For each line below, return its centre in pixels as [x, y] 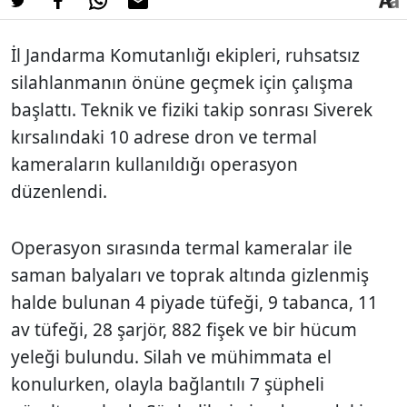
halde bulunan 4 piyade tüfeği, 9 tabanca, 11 [194, 302]
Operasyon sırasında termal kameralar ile [182, 248]
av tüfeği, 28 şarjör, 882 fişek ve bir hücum [184, 329]
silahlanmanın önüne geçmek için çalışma [182, 82]
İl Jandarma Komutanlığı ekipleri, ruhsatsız [185, 55]
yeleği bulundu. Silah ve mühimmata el [171, 357]
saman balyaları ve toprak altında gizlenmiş [190, 275]
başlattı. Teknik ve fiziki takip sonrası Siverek [192, 109]
